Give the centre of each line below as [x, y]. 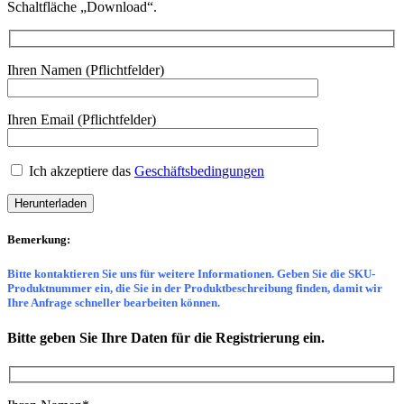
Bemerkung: [39, 240]
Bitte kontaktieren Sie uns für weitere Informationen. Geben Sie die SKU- [191, 274]
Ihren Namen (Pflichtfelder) [86, 69]
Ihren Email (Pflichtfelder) [82, 119]
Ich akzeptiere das [80, 170]
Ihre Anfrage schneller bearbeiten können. [114, 303]
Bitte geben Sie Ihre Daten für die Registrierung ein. [166, 338]
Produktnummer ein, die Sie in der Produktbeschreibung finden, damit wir [195, 289]
